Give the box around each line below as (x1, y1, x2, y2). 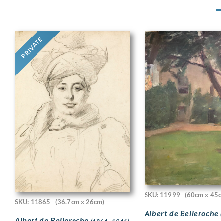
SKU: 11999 (144, 190, 180, 199)
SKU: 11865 (15, 197, 50, 206)
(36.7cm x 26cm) (55, 197, 105, 206)
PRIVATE (19, 36, 44, 60)
